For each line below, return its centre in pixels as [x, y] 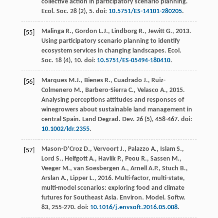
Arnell [138, 168]
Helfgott [76, 159]
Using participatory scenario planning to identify [110, 41]
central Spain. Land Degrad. [82, 119]
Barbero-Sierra [106, 90]
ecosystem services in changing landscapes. [104, 51]
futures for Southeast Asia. [80, 198]
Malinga [53, 31]
